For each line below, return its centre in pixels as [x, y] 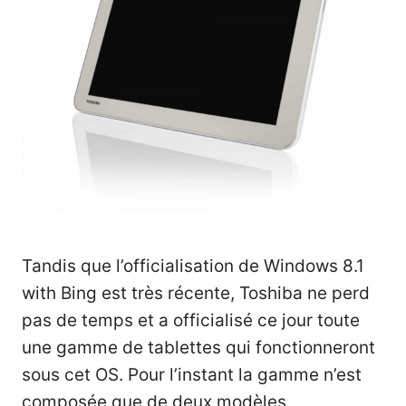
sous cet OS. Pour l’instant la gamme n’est [192, 375]
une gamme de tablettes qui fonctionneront [198, 348]
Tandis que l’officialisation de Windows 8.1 [193, 266]
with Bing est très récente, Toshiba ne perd [196, 294]
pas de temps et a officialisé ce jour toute [191, 321]
